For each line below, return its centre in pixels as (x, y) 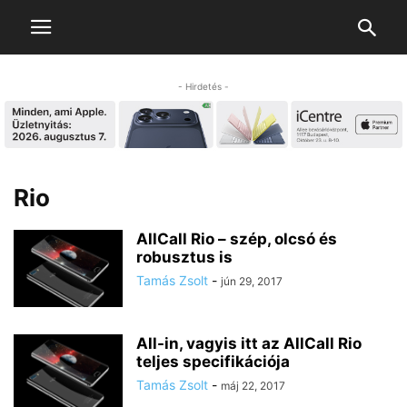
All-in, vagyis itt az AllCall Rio (249, 344)
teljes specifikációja (213, 362)
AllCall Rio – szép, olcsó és (237, 239)
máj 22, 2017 (253, 386)
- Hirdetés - (203, 86)
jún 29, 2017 (252, 282)
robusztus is (184, 258)
